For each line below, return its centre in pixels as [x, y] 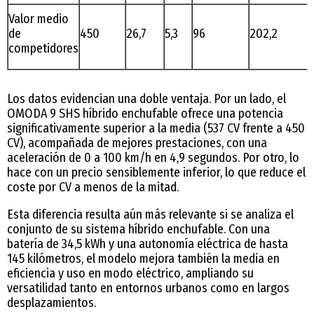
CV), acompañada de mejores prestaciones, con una [137, 143]
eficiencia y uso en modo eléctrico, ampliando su [130, 273]
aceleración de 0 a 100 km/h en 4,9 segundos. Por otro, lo [153, 157]
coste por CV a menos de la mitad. [93, 187]
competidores [43, 48]
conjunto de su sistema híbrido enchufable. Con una [138, 229]
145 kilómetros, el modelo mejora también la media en [143, 258]
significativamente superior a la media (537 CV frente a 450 [156, 128]
